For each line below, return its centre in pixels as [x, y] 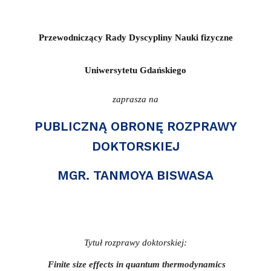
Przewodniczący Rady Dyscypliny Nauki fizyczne [135, 37]
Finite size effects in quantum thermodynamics [137, 264]
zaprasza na [135, 99]
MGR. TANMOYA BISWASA [135, 175]
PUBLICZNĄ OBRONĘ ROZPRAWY [135, 126]
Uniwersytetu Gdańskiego [135, 70]
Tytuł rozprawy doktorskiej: [135, 242]
